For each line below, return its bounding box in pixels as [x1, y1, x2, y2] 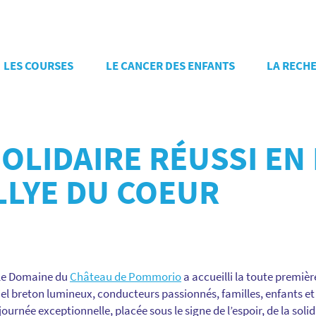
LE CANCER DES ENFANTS [105, 58, 235, 73]
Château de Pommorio [70, 269, 181, 284]
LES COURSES [4, 58, 73, 73]
